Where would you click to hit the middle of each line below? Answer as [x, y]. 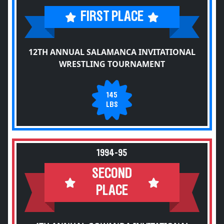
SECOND [112, 174]
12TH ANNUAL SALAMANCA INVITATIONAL [112, 52]
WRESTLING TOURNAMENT [112, 64]
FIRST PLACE [112, 17]
